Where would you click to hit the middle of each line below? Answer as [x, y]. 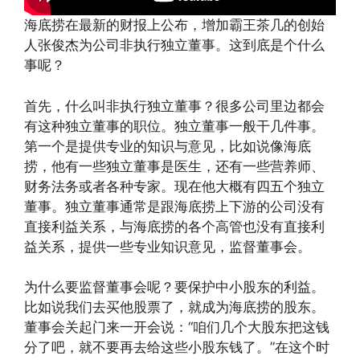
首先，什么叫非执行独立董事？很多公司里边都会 [174, 106]
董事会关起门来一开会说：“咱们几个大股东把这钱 [177, 327]
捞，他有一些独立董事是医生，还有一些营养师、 [174, 166]
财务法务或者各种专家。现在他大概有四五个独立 [174, 186]
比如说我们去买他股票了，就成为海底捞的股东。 [174, 307]
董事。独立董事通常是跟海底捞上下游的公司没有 [174, 206]
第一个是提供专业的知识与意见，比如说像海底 [168, 146]
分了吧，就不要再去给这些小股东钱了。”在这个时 [177, 348]
